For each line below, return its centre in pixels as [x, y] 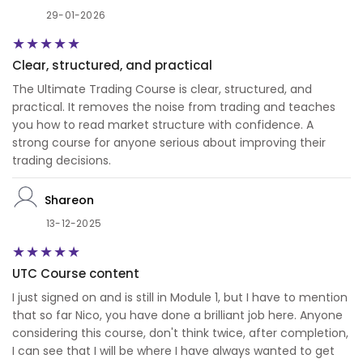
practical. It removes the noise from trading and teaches [174, 107]
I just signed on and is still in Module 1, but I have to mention [180, 298]
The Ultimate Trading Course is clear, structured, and [162, 90]
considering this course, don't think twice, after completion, [180, 333]
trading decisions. [62, 161]
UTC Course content [76, 274]
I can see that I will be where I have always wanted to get [173, 351]
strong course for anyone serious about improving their [169, 143]
